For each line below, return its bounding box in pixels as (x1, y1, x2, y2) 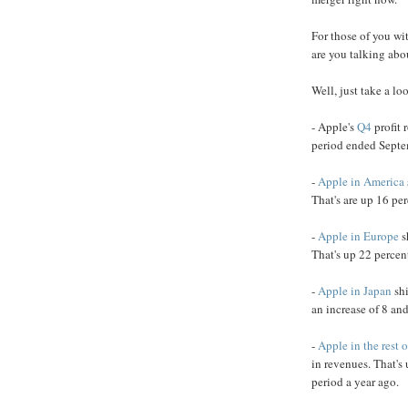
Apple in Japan (318, 281, 392, 299)
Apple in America (318, 172, 404, 189)
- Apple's (311, 117, 357, 135)
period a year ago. (311, 372, 399, 390)
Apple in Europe (318, 227, 399, 244)
